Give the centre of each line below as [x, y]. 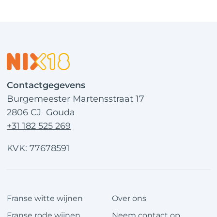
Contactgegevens [46, 85]
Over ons [129, 198]
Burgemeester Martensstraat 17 [76, 99]
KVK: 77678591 [39, 148]
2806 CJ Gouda [41, 112]
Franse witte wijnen [45, 198]
